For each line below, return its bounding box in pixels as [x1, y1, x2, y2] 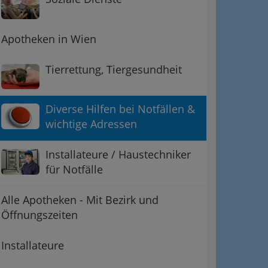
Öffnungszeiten [1, 208, 78, 223]
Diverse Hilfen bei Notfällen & [45, 102, 195, 117]
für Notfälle [45, 162, 103, 177]
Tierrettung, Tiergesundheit [45, 62, 182, 77]
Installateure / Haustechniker [45, 147, 191, 162]
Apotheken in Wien [1, 31, 96, 46]
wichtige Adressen [45, 117, 137, 132]
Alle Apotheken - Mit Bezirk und [1, 193, 159, 208]
